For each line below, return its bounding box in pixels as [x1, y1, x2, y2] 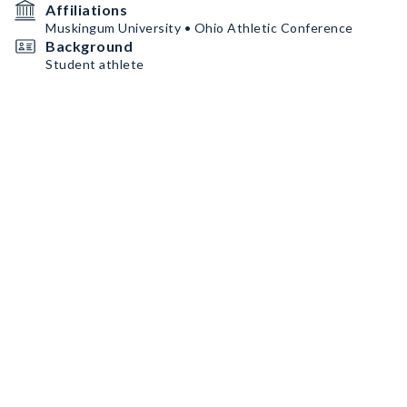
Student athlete [45, 56, 144, 72]
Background [45, 37, 133, 55]
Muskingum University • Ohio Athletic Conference [45, 20, 353, 35]
